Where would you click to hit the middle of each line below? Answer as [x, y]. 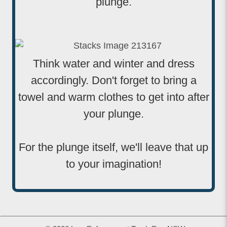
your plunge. [113, 114]
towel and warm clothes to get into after [113, 97]
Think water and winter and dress [113, 64]
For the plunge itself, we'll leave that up [113, 147]
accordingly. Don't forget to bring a [113, 81]
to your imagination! [113, 164]
